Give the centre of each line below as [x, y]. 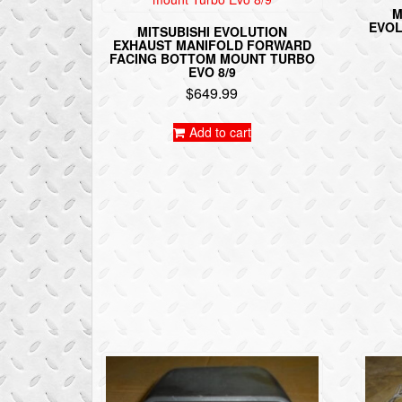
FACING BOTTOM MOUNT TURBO [212, 59]
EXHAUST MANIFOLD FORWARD [212, 45]
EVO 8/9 [212, 72]
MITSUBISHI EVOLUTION [212, 32]
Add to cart [220, 132]
